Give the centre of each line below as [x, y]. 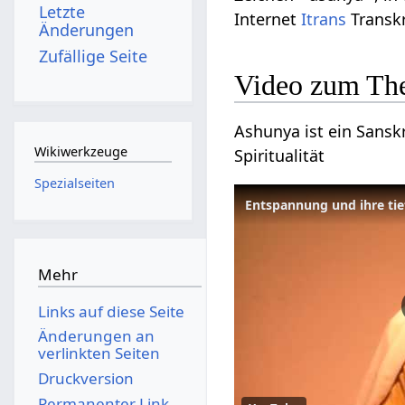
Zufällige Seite [94, 56]
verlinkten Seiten [99, 353]
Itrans [324, 19]
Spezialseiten [74, 183]
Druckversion [85, 378]
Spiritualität [280, 155]
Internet [268, 19]
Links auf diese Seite [111, 311]
